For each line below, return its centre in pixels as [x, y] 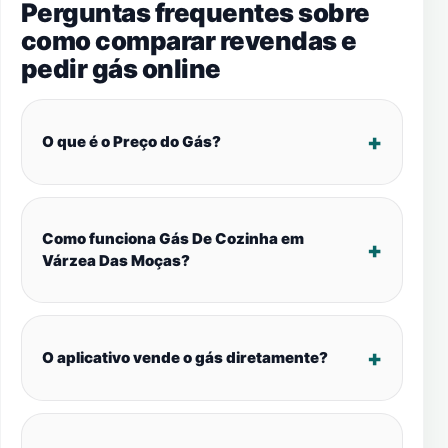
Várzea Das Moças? [116, 260]
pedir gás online [121, 68]
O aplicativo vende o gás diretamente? [185, 357]
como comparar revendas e [189, 40]
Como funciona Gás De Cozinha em [173, 238]
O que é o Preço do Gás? [131, 141]
